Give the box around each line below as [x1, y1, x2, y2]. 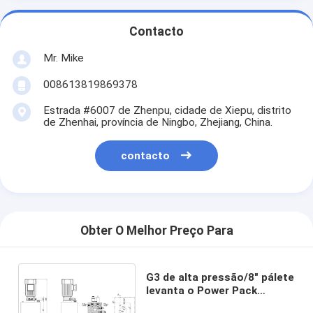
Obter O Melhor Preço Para [80, 224, 233, 238]
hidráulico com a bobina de [146, 297, 286, 310]
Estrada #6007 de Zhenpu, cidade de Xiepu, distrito [43, 103, 291, 117]
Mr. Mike [43, 51, 84, 64]
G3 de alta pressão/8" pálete [146, 270, 295, 284]
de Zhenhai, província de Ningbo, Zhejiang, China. [43, 115, 272, 129]
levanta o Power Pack [146, 284, 258, 297]
